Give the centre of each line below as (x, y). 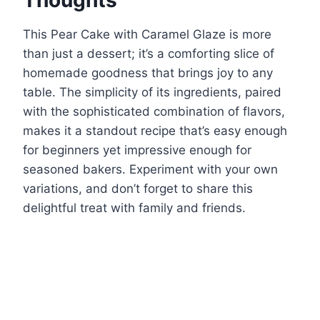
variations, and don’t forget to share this (138, 188)
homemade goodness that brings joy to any (148, 72)
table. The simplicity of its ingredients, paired (152, 92)
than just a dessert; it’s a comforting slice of (149, 53)
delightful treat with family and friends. (134, 207)
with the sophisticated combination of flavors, (154, 111)
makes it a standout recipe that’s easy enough (155, 130)
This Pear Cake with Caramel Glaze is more (147, 34)
